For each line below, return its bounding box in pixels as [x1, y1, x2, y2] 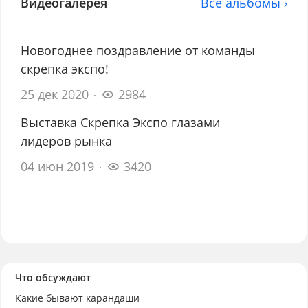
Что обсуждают [14, 271, 91, 285]
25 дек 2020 [21, 86, 89, 103]
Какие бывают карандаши [14, 291, 140, 305]
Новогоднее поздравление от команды [21, 42, 256, 59]
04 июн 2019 [21, 158, 95, 175]
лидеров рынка [21, 133, 113, 150]
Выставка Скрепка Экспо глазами [21, 114, 221, 131]
